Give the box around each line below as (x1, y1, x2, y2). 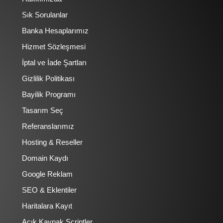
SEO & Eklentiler (22, 186, 77, 195)
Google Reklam (22, 170, 73, 179)
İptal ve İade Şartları (22, 58, 87, 67)
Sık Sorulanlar (22, 10, 68, 19)
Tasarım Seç (22, 106, 63, 115)
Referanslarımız (22, 122, 74, 131)
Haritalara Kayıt (22, 202, 72, 211)
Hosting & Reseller (22, 138, 83, 147)
